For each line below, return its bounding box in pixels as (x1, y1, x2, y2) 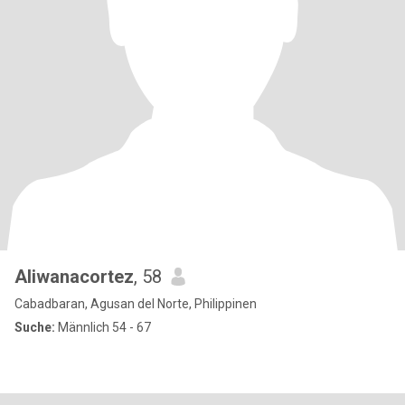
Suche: (14, 320, 55, 334)
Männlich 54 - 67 (55, 320, 151, 334)
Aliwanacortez (14, 266, 134, 287)
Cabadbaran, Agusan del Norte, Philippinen (14, 297, 257, 311)
